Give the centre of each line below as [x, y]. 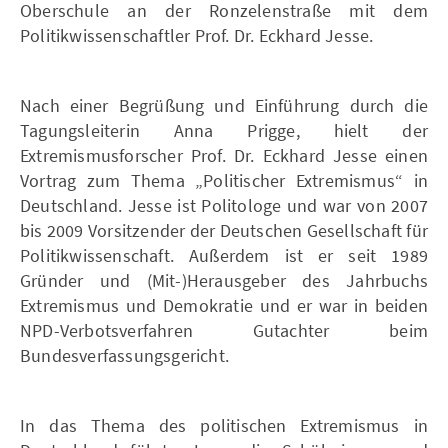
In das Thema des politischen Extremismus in [224, 425]
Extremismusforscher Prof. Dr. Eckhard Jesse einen [224, 155]
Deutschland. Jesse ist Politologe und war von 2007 [224, 205]
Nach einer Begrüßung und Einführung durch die [224, 105]
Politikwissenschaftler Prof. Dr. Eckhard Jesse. [197, 35]
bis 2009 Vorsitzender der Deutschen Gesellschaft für [224, 230]
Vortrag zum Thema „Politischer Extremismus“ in [224, 180]
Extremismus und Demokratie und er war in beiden [224, 305]
